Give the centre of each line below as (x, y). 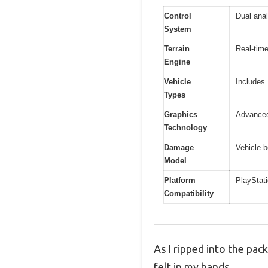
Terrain (177, 48)
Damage (179, 147)
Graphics (181, 114)
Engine (177, 62)
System (178, 29)
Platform (180, 180)
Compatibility (189, 193)
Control (178, 16)
